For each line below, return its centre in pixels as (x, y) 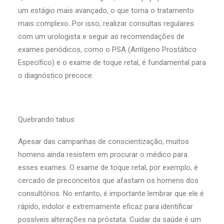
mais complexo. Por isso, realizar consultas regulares (106, 23)
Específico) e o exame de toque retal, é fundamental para (112, 62)
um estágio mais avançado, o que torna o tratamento (106, 10)
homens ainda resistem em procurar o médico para (103, 154)
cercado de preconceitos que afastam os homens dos (108, 180)
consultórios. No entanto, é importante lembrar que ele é (111, 193)
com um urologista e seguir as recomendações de (101, 36)
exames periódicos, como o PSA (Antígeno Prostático (107, 49)
